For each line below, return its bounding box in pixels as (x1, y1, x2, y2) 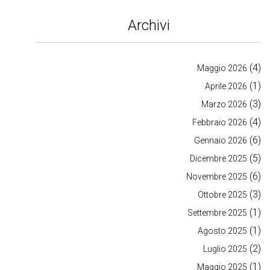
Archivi (127, 17, 170, 34)
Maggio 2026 (197, 63, 247, 74)
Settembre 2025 (187, 208, 247, 218)
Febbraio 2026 (192, 118, 247, 128)
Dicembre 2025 (190, 154, 247, 164)
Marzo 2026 (201, 99, 247, 110)
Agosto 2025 (198, 226, 247, 236)
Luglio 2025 (203, 244, 247, 254)
